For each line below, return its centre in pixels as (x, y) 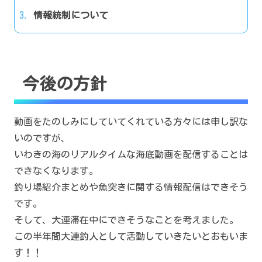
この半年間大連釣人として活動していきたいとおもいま (131, 236)
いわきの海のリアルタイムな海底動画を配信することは (131, 154)
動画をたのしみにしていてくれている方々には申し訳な (131, 121)
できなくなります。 (56, 170)
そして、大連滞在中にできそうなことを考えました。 (126, 220)
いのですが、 (42, 138)
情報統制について (71, 15)
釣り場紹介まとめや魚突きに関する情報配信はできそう (131, 187)
